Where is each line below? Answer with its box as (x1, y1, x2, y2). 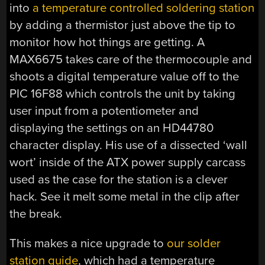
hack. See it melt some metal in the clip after (9, 189, 240, 205)
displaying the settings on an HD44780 (9, 121, 214, 136)
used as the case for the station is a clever (9, 172, 228, 188)
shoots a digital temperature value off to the (9, 69, 240, 85)
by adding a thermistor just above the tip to (9, 18, 236, 33)
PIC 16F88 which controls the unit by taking (9, 86, 236, 102)
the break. (9, 206, 63, 222)
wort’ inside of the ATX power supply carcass (9, 155, 246, 170)
